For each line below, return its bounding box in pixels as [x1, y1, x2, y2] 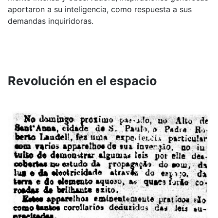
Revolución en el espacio [8, 73, 157, 88]
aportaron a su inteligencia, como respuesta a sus [8, 4, 192, 14]
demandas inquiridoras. [8, 16, 93, 26]
